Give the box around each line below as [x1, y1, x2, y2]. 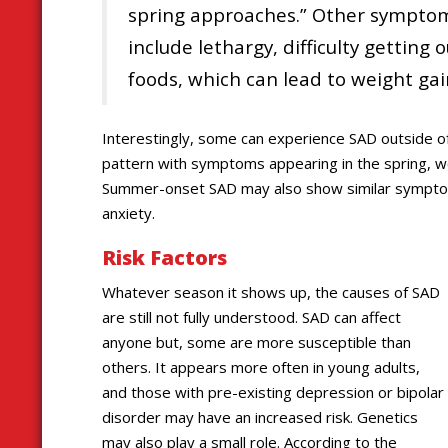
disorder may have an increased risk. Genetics [102, 406, 418, 427]
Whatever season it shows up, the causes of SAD [102, 281, 440, 302]
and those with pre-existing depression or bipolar [102, 381, 444, 402]
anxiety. [102, 203, 155, 224]
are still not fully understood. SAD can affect [102, 306, 401, 327]
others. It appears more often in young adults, [102, 356, 420, 377]
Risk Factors [102, 244, 227, 272]
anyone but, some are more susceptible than [102, 331, 411, 352]
